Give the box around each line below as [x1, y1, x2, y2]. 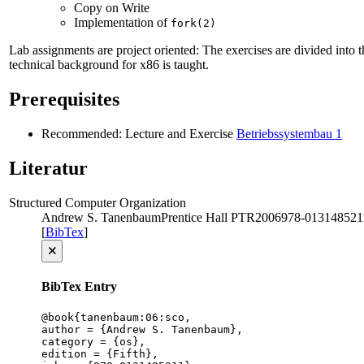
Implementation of [74, 15, 171, 30]
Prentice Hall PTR [161, 210, 255, 224]
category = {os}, [41, 336, 145, 349]
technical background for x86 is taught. [9, 58, 209, 72]
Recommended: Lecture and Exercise [41, 127, 236, 141]
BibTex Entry [41, 279, 117, 294]
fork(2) [171, 17, 216, 30]
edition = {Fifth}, [41, 348, 158, 361]
